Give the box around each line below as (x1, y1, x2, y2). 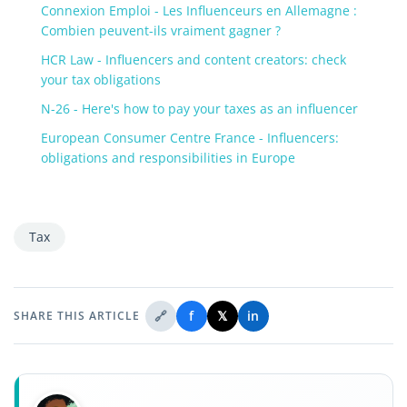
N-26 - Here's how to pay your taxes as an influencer (41, 99, 358, 117)
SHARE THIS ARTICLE (14, 307, 140, 323)
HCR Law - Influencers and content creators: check (41, 50, 346, 68)
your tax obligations (41, 70, 161, 88)
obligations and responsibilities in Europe (41, 148, 295, 166)
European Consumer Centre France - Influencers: (41, 128, 339, 146)
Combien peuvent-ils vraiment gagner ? (41, 21, 281, 39)
